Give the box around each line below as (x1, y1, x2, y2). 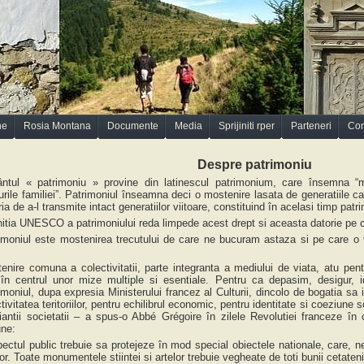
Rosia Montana (24, 120, 91, 132)
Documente (107, 120, 158, 132)
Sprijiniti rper (219, 120, 275, 132)
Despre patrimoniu (197, 158, 312, 171)
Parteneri (291, 120, 331, 132)
